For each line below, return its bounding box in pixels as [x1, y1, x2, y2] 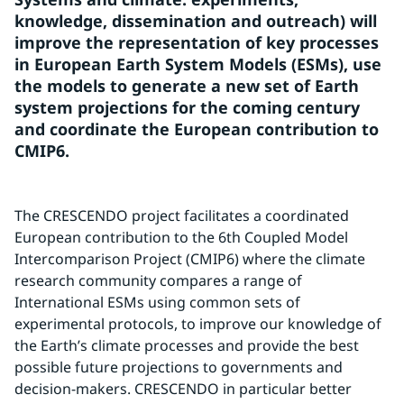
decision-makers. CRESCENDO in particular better [14, 379, 352, 399]
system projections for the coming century [14, 96, 360, 118]
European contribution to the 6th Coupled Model [14, 227, 348, 247]
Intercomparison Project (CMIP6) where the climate [14, 249, 365, 269]
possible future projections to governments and [14, 357, 343, 377]
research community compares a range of [14, 271, 302, 290]
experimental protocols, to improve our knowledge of [14, 314, 381, 334]
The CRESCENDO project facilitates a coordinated [14, 206, 349, 225]
